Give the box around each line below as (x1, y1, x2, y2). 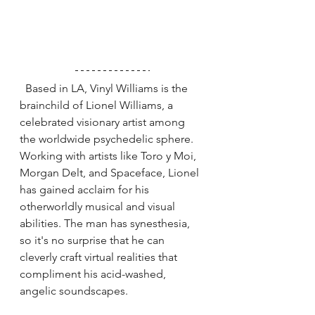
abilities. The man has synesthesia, (20, 216, 193, 230)
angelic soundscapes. (20, 283, 131, 297)
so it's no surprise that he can (20, 233, 167, 247)
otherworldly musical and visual (20, 199, 178, 213)
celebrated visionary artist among (20, 115, 188, 129)
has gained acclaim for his (20, 182, 152, 196)
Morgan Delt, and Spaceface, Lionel (20, 165, 202, 179)
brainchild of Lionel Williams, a (20, 98, 176, 112)
